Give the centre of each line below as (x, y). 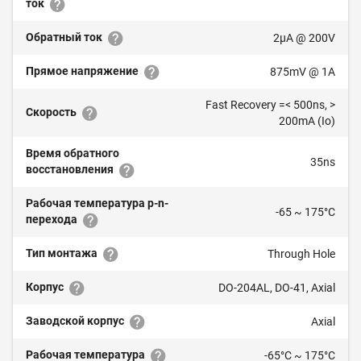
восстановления (71, 170)
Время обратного (73, 154)
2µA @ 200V (304, 38)
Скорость (52, 112)
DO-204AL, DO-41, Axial (277, 288)
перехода (53, 220)
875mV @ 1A (303, 72)
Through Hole (301, 254)
